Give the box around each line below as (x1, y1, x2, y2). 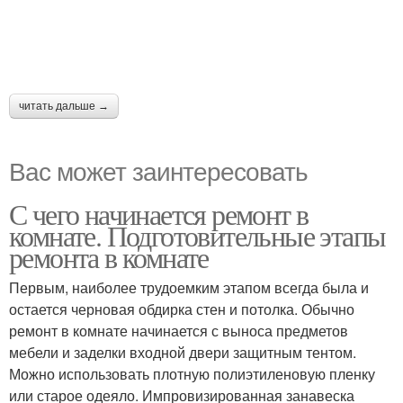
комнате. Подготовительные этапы (9, 216, 386, 255)
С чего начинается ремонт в (9, 194, 309, 233)
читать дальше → (19, 100, 109, 112)
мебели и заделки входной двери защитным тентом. (9, 342, 356, 363)
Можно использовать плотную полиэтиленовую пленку (9, 363, 375, 384)
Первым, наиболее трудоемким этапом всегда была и (9, 277, 369, 298)
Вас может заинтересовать (9, 152, 308, 188)
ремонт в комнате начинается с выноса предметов (9, 320, 348, 341)
